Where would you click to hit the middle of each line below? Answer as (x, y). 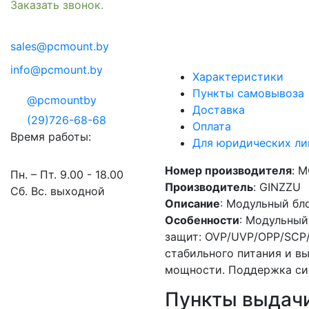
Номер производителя (228, 171)
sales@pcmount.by (60, 46)
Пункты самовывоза (248, 93)
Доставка (219, 110)
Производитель (209, 187)
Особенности (202, 220)
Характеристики (238, 77)
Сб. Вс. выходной (58, 191)
